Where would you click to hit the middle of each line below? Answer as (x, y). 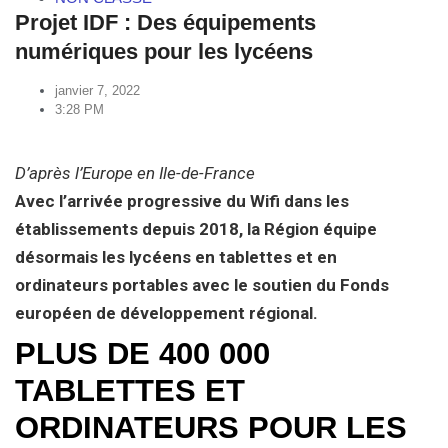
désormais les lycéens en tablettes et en (176, 257)
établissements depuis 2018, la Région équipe (196, 229)
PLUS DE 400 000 (142, 353)
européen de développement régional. (166, 313)
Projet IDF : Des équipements (165, 22)
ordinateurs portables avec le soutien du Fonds (202, 285)
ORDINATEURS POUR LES (211, 427)
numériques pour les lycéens (164, 51)
